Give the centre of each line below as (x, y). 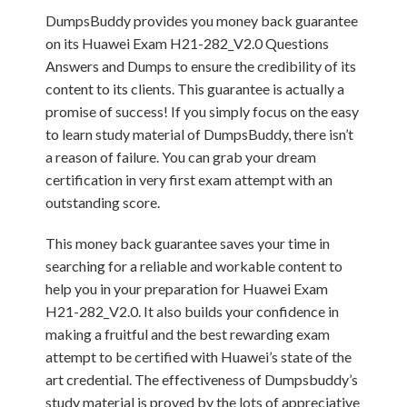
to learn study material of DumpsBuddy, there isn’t (199, 134)
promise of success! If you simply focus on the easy (202, 111)
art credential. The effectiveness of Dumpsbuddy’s (202, 379)
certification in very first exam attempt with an (189, 179)
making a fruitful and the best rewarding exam (188, 334)
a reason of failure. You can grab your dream (181, 157)
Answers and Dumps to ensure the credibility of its (201, 66)
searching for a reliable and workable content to (194, 266)
